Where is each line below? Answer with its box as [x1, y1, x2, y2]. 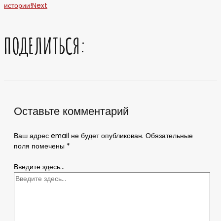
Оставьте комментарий [14, 103, 129, 119]
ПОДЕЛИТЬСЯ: [4, 31, 86, 60]
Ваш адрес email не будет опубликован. [14, 131, 144, 141]
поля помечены [14, 142, 67, 151]
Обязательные [146, 131, 193, 141]
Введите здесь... [14, 162, 65, 172]
